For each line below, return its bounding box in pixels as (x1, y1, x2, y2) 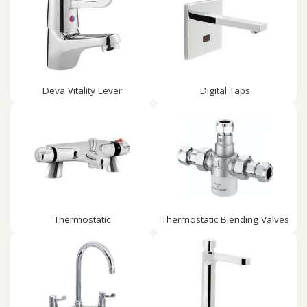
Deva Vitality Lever (42, 84, 122, 97)
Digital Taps (200, 84, 250, 97)
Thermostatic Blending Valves (161, 213, 289, 225)
